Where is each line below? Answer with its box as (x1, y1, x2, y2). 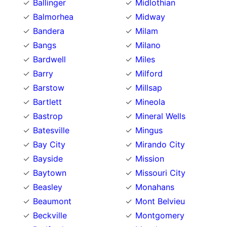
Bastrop (33, 111, 63, 122)
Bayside (33, 154, 63, 164)
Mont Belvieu (135, 196, 185, 207)
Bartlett (33, 97, 62, 107)
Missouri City (135, 168, 185, 178)
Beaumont (33, 196, 71, 207)
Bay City (33, 139, 65, 150)
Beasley (33, 182, 62, 193)
